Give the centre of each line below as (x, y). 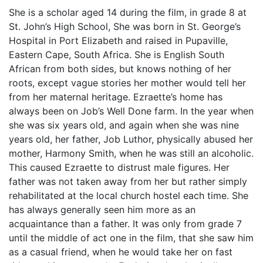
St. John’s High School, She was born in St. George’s (125, 26)
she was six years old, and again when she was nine (124, 125)
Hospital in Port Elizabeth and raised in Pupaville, (118, 41)
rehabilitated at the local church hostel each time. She (129, 195)
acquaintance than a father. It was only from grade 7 (125, 224)
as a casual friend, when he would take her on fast (121, 252)
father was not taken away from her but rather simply (128, 181)
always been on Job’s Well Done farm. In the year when (131, 111)
